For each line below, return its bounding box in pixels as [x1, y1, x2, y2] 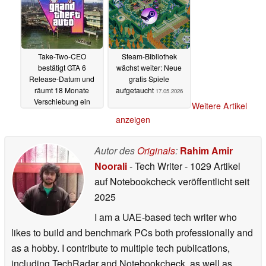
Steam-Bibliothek [121, 50, 177, 61]
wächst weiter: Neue [116, 62, 182, 72]
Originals [137, 144, 175, 158]
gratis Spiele [129, 73, 169, 84]
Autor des [94, 144, 137, 158]
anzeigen [116, 113, 150, 126]
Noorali [94, 159, 127, 173]
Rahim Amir [180, 144, 233, 158]
